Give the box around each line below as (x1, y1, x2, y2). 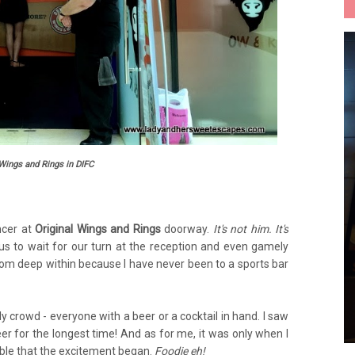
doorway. (164, 223, 213, 235)
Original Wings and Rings (35, 223, 165, 235)
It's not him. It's (212, 223, 289, 235)
